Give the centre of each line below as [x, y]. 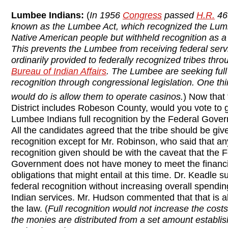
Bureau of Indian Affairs [59, 72]
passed [179, 16]
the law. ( [30, 209]
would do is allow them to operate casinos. [97, 97]
